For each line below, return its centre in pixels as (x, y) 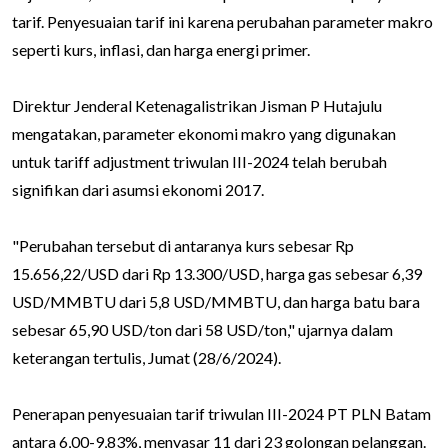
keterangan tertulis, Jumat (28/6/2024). (146, 357)
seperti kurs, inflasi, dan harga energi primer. (161, 49)
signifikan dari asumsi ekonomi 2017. (138, 189)
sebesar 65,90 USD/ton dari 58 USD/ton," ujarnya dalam (202, 329)
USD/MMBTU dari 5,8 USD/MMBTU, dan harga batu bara (216, 301)
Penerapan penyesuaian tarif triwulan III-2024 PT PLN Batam (221, 413)
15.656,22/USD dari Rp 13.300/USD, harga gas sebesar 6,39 (217, 273)
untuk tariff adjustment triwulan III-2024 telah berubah (199, 161)
